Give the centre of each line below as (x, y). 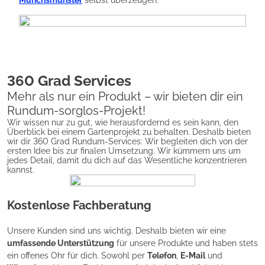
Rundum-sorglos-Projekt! (76, 110)
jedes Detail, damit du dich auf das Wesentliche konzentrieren (127, 160)
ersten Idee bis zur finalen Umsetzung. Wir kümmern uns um (124, 151)
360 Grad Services (69, 80)
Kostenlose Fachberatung (79, 205)
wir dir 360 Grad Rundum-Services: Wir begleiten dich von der (127, 141)
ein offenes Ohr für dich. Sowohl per (77, 255)
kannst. (21, 169)
